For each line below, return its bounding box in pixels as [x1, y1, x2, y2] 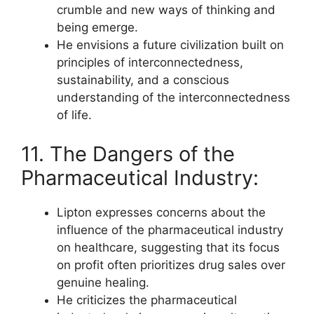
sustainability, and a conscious [57, 73, 229, 87]
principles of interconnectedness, [57, 55, 243, 69]
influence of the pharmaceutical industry [57, 222, 283, 237]
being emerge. [57, 20, 138, 34]
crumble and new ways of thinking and [57, 3, 275, 17]
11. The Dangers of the [21, 141, 235, 166]
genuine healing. [57, 275, 149, 289]
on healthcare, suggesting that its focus [57, 240, 280, 254]
